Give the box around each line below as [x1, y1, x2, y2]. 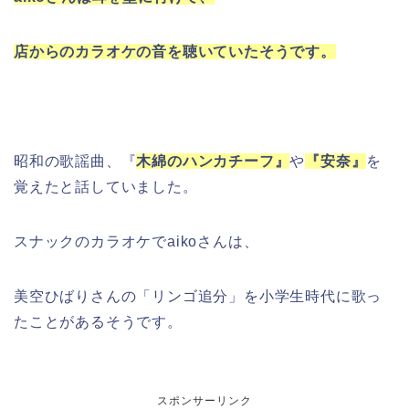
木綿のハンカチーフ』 [136, 152, 290, 169]
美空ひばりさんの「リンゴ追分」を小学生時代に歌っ [14, 288, 383, 304]
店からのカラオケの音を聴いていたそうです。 [14, 43, 336, 59]
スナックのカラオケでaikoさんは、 [14, 233, 259, 249]
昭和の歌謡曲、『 [14, 152, 137, 169]
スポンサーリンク [157, 393, 252, 407]
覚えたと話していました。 [14, 178, 198, 194]
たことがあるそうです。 [14, 313, 183, 330]
